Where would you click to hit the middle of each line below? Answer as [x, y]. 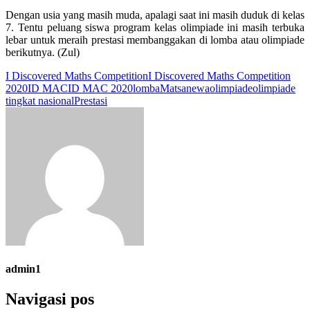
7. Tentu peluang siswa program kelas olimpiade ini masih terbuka [155, 27]
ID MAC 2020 [100, 88]
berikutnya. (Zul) [43, 52]
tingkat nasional [40, 100]
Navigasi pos [50, 299]
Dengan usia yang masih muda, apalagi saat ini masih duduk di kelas [155, 15]
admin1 [23, 268]
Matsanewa [185, 88]
